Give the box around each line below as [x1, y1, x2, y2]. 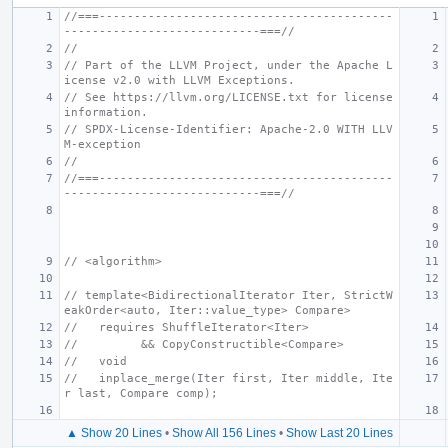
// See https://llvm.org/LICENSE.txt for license [64, 90, 393, 104]
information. [64, 105, 148, 119]
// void [64, 354, 127, 368]
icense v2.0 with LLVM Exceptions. [64, 73, 295, 87]
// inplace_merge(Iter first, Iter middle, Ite [64, 371, 393, 385]
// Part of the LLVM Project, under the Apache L [64, 58, 393, 72]
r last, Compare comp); [64, 386, 218, 400]
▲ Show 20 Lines [65, 425, 162, 440]
